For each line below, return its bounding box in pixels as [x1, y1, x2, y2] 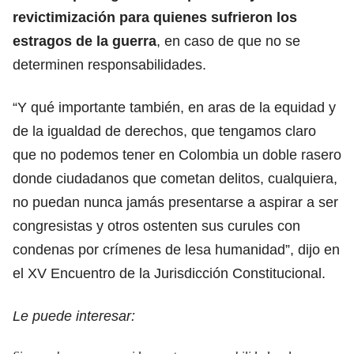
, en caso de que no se [156, 32, 300, 49]
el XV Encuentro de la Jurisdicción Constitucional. [13, 265, 326, 281]
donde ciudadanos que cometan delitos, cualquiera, [13, 170, 337, 186]
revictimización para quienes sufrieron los [13, 9, 297, 25]
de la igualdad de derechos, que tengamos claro [13, 122, 316, 139]
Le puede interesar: [13, 307, 135, 324]
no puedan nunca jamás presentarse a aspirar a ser [13, 194, 338, 210]
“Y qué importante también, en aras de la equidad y [13, 99, 336, 115]
